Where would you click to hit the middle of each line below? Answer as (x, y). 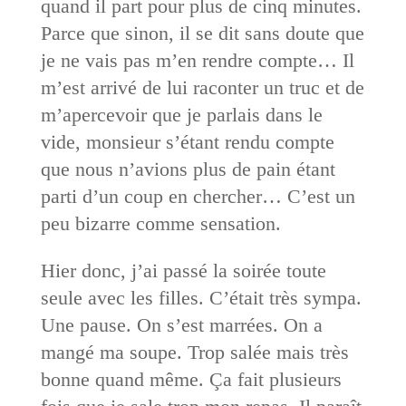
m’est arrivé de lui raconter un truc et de (202, 87)
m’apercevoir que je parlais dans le (181, 114)
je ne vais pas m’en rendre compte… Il (197, 60)
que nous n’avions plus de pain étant (188, 169)
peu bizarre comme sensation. (160, 223)
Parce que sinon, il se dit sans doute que (202, 33)
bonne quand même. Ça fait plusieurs (191, 379)
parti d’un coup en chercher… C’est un (198, 196)
